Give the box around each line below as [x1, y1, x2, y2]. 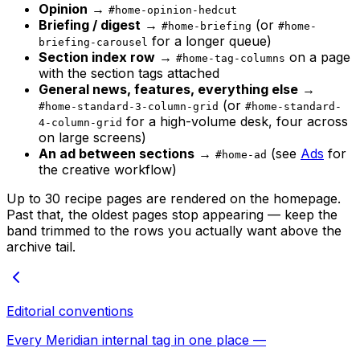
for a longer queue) [148, 32, 272, 49]
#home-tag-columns [176, 51, 285, 64]
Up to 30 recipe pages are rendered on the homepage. [6, 190, 341, 207]
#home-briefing [162, 19, 252, 32]
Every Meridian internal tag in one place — [6, 331, 266, 348]
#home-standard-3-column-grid [39, 100, 219, 112]
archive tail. [6, 238, 76, 255]
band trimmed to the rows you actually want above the [6, 222, 342, 239]
